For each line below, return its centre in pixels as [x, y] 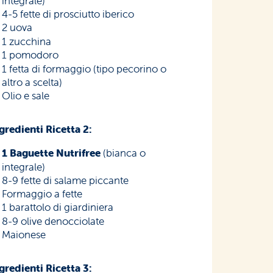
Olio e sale [26, 96]
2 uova [17, 28]
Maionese [24, 235]
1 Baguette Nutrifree [51, 153]
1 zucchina [27, 42]
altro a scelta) [32, 83]
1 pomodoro [30, 55]
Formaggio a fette [42, 194]
